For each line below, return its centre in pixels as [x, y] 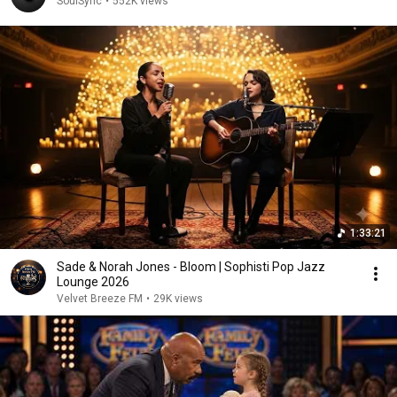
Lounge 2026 [93, 282]
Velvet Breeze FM [100, 299]
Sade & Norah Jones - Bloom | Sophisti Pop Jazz [191, 267]
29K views [178, 299]
